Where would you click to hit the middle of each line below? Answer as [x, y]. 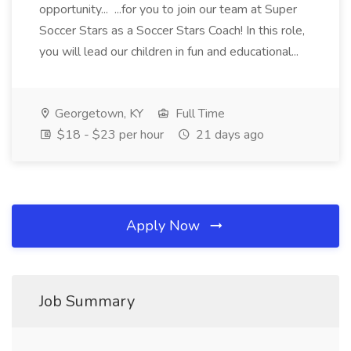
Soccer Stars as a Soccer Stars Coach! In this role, [172, 31]
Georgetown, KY [98, 114]
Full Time [199, 114]
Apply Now [165, 226]
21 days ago [228, 135]
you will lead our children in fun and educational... [170, 52]
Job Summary [87, 301]
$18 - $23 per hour [109, 135]
